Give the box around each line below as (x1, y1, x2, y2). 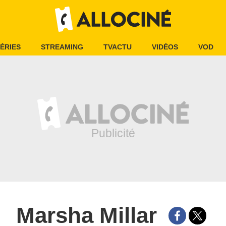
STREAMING (41, 43, 83, 51)
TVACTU (103, 43, 132, 51)
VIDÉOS (152, 43, 178, 51)
